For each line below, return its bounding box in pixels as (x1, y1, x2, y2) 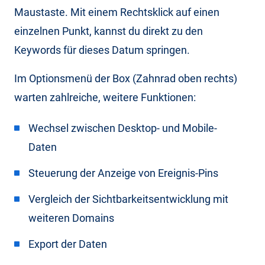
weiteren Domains (28, 211, 114, 224)
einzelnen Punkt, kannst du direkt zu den (14, 24, 203, 37)
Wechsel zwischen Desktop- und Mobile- (28, 121, 217, 134)
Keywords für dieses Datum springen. (14, 43, 190, 56)
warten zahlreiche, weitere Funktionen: (14, 91, 196, 104)
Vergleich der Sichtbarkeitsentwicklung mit (28, 192, 228, 205)
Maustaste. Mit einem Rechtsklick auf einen (14, 5, 219, 18)
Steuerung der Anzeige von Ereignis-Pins (28, 166, 218, 179)
